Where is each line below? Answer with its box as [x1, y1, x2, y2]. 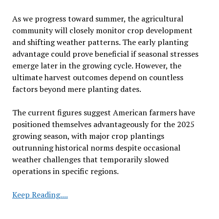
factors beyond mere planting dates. [12, 83, 141, 94]
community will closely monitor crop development [12, 24, 193, 36]
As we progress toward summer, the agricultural [12, 13, 183, 24]
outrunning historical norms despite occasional [12, 142, 180, 153]
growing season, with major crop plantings [12, 130, 164, 141]
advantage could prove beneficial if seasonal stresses [12, 48, 198, 59]
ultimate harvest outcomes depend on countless [12, 71, 183, 83]
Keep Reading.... [12, 189, 68, 200]
